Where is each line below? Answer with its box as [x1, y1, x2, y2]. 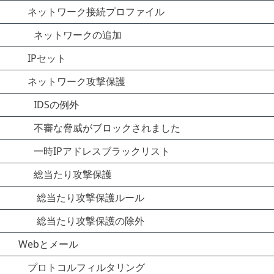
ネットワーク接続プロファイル [28, 5, 165, 18]
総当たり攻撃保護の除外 [37, 214, 144, 228]
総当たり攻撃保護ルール [37, 191, 144, 204]
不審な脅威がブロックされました [34, 121, 180, 135]
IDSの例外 [34, 98, 79, 111]
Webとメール [18, 237, 78, 251]
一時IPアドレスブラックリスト [34, 144, 170, 158]
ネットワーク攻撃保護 [28, 75, 125, 88]
